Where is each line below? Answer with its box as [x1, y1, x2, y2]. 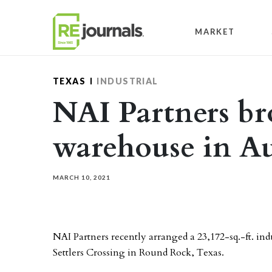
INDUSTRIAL [97, 76, 158, 86]
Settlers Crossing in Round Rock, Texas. [53, 246, 224, 259]
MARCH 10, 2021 [53, 174, 110, 181]
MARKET [195, 26, 235, 36]
